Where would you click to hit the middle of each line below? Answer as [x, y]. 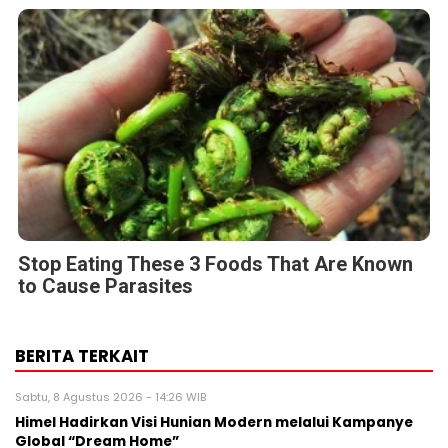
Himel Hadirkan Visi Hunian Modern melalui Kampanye [214, 422]
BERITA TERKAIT [82, 355]
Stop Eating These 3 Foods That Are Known [215, 263]
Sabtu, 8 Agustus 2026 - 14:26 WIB [110, 396]
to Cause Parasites [105, 285]
